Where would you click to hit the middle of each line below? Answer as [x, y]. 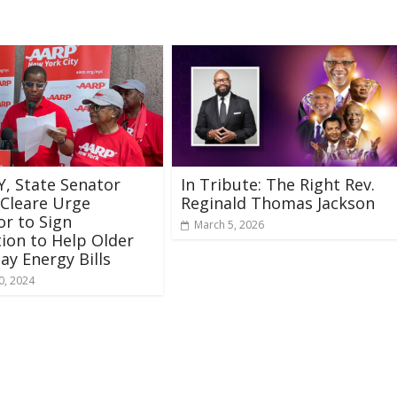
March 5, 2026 [229, 224]
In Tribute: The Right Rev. [278, 184]
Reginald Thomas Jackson [278, 202]
